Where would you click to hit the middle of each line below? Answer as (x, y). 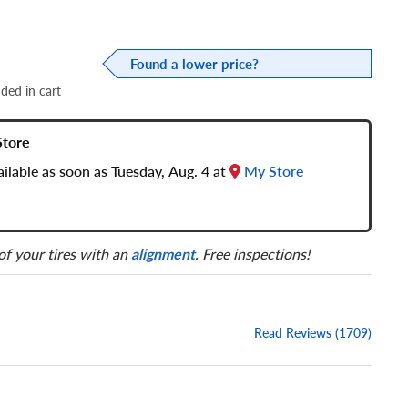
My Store (273, 171)
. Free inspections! (252, 254)
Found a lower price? (194, 64)
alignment (163, 254)
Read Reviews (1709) (313, 333)
